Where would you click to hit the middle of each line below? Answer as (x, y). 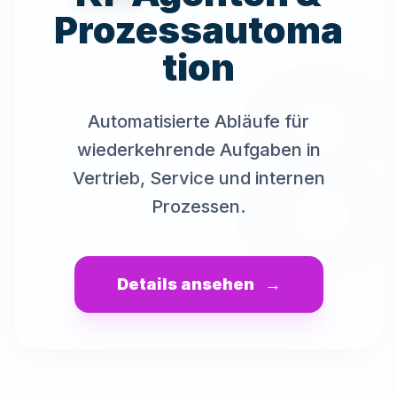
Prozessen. (198, 206)
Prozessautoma (198, 30)
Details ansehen (185, 284)
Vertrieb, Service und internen (198, 178)
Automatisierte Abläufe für (198, 121)
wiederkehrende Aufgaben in (198, 150)
